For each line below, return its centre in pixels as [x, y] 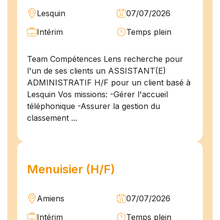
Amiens [51, 199]
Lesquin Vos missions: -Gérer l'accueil [97, 95]
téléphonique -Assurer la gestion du [94, 106]
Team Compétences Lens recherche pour [105, 59]
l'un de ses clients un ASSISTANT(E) [96, 71]
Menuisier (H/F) [71, 169]
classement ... [52, 118]
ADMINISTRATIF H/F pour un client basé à [109, 83]
